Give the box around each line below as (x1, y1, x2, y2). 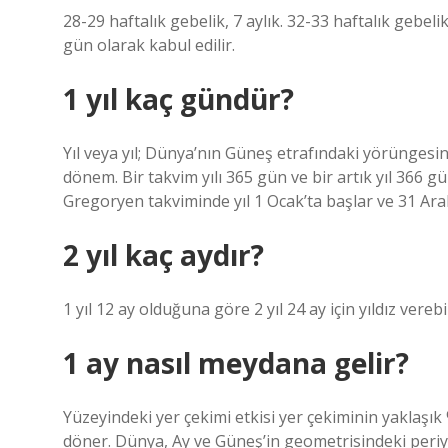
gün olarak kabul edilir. (63, 34, 235, 56)
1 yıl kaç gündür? (63, 80, 294, 118)
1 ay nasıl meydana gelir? (63, 344, 409, 382)
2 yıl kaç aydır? (63, 236, 264, 274)
